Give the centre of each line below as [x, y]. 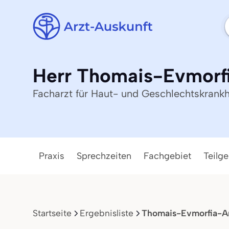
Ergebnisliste [107, 213]
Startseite [52, 213]
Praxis [52, 156]
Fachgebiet [167, 156]
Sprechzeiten [104, 156]
